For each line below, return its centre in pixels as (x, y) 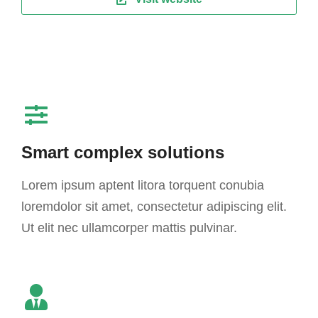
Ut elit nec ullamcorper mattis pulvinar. (129, 227)
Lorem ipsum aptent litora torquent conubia (143, 185)
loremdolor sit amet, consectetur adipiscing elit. (154, 206)
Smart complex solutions (123, 152)
